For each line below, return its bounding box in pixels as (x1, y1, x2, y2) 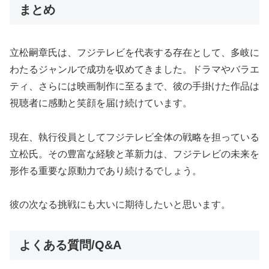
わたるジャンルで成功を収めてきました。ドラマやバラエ (10, 64, 259, 74)
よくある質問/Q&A (19, 238, 121, 252)
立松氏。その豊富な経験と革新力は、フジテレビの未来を (10, 148, 259, 159)
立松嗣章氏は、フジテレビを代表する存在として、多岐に (10, 47, 259, 58)
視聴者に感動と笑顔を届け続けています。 (10, 97, 192, 108)
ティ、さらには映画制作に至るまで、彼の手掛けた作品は (10, 80, 259, 91)
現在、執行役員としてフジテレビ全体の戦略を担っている (10, 131, 259, 142)
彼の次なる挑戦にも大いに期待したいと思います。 (10, 199, 231, 210)
